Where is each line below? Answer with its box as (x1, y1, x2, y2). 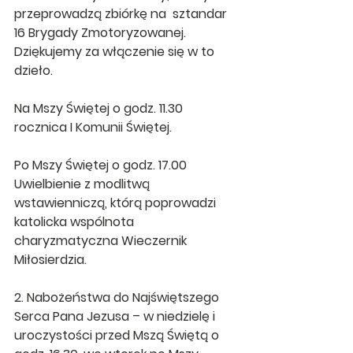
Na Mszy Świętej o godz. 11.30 (14, 99, 189, 117)
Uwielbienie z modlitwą (14, 175, 153, 193)
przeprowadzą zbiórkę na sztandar (14, 5, 230, 23)
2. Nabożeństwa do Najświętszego (14, 288, 222, 307)
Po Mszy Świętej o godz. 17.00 (14, 156, 190, 174)
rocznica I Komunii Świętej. (14, 118, 172, 136)
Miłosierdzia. (14, 251, 87, 269)
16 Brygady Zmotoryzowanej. (14, 24, 189, 42)
